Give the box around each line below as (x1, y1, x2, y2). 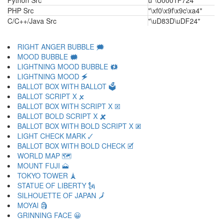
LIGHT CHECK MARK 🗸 (17, 131, 93, 141)
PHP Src (7, 5, 34, 15)
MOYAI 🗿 (17, 200, 48, 210)
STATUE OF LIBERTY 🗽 (17, 180, 95, 190)
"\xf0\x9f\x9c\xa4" (148, 5, 202, 15)
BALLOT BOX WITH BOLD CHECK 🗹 (17, 141, 133, 151)
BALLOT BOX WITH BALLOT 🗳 (17, 81, 116, 91)
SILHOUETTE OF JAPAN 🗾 (17, 190, 105, 200)
